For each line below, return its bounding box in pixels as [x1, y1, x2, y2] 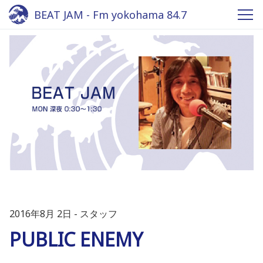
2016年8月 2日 [9, 207, 72, 220]
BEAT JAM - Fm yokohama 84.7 [34, 8, 187, 22]
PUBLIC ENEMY [9, 226, 143, 252]
